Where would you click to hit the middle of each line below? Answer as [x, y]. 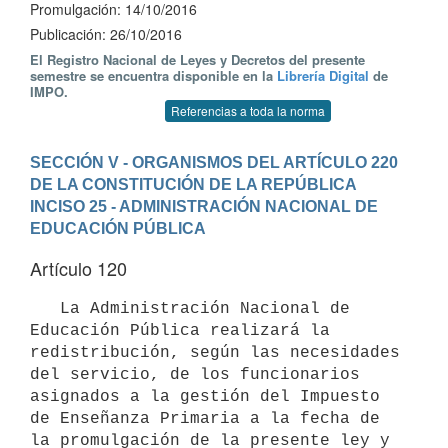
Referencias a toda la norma [248, 110]
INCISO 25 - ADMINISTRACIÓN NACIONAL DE [204, 206]
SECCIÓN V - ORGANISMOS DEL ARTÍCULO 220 [214, 162]
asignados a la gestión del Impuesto [205, 396]
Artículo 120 [78, 268]
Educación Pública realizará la [180, 330]
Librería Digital [323, 75]
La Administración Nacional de [45, 308]
